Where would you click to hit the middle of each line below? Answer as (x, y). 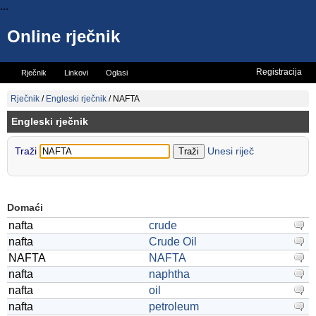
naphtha (169, 274)
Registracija (279, 72)
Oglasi (117, 73)
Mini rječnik (78, 93)
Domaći (25, 207)
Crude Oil (173, 242)
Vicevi (31, 93)
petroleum (174, 306)
